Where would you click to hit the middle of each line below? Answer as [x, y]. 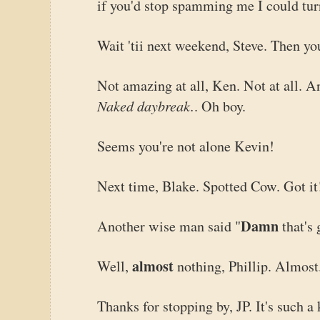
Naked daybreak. [146, 106]
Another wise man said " [169, 226]
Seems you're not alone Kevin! [186, 146]
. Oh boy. [220, 106]
